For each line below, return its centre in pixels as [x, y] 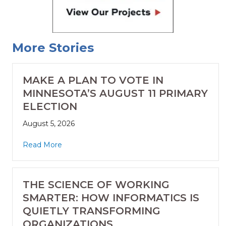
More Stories [53, 48]
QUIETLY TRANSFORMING [92, 211]
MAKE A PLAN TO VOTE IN [93, 80]
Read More [42, 145]
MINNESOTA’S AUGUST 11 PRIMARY [115, 94]
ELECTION [50, 107]
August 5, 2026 [49, 124]
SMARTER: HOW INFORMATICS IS [111, 198]
